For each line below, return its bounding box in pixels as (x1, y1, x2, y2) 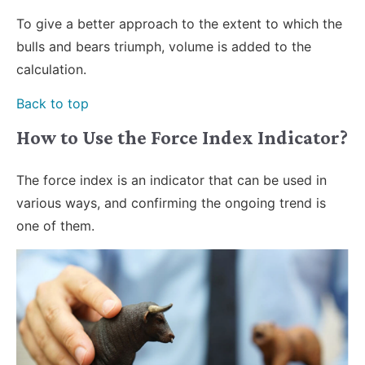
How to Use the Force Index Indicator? (16, 126, 348, 149)
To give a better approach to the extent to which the (16, 15, 342, 32)
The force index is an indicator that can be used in (16, 172, 327, 189)
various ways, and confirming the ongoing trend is (16, 195, 326, 212)
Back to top (16, 95, 89, 112)
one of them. (16, 218, 95, 235)
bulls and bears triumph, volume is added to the (16, 37, 311, 55)
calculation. (16, 60, 86, 77)
